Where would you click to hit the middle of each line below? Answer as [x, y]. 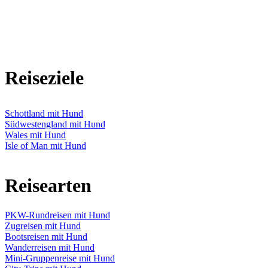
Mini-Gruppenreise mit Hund [60, 258]
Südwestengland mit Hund [55, 124]
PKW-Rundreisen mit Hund [57, 215]
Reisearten [48, 186]
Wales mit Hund [35, 135]
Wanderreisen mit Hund [50, 247]
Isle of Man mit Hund [45, 145]
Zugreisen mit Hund [43, 226]
